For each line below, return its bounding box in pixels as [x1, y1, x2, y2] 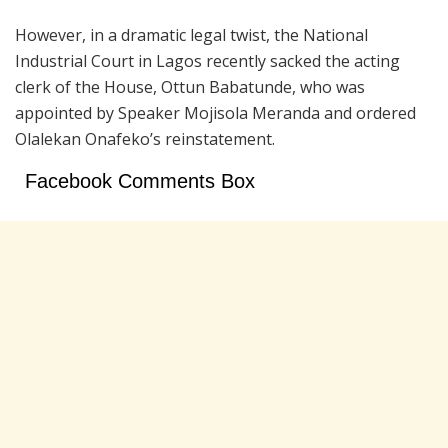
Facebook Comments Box [25, 169, 255, 192]
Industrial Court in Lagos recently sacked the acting [15, 49, 400, 72]
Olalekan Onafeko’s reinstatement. [15, 127, 275, 150]
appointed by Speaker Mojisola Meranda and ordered [15, 101, 416, 124]
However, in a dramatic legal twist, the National [15, 23, 368, 46]
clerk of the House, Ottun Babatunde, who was [15, 75, 365, 98]
